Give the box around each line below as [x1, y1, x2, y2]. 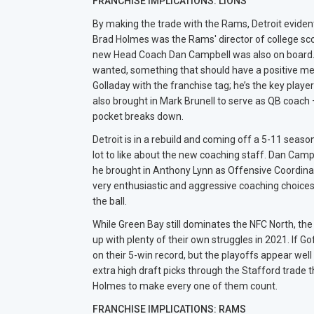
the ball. [93, 196, 127, 207]
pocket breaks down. [93, 111, 184, 122]
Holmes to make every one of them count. [93, 280, 278, 292]
